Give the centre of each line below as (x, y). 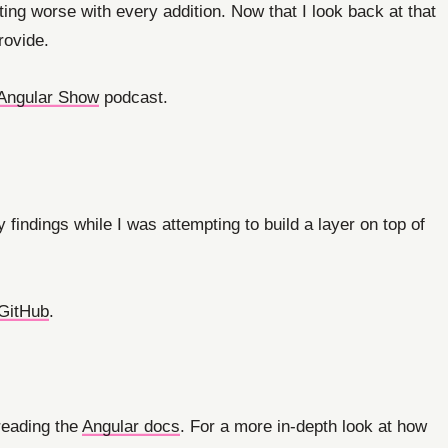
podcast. (133, 97)
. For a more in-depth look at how (303, 426)
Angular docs (131, 426)
